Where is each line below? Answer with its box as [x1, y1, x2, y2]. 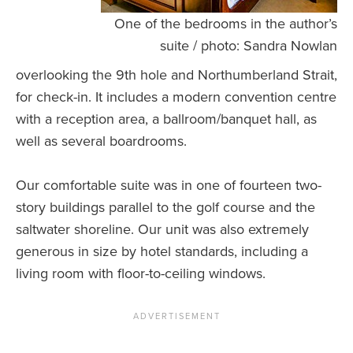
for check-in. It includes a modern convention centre [16, 88, 336, 106]
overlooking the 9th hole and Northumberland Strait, [16, 66, 337, 84]
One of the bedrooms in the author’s [114, 15, 337, 33]
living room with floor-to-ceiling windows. [16, 265, 266, 283]
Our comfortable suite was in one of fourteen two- [16, 176, 321, 195]
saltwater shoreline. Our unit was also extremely [16, 221, 309, 239]
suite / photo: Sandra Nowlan [160, 37, 337, 55]
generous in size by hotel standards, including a [16, 243, 308, 261]
